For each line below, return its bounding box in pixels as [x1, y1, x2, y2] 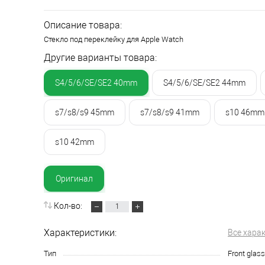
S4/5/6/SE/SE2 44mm [163, 77, 245, 88]
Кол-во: [54, 201, 84, 211]
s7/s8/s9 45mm [55, 107, 114, 117]
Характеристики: [44, 227, 117, 238]
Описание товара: [44, 19, 122, 31]
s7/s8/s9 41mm [140, 107, 199, 117]
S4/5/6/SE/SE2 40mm [55, 77, 137, 88]
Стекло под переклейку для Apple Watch [44, 34, 183, 44]
